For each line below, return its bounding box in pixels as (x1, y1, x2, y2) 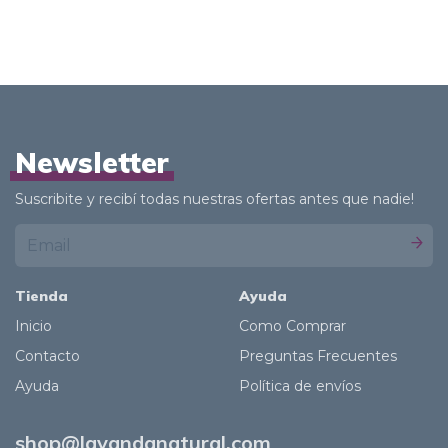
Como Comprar (239, 316, 346, 335)
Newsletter (15, 144, 169, 180)
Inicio (15, 316, 52, 335)
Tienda (15, 286, 68, 305)
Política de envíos (239, 376, 361, 395)
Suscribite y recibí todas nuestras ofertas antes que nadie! (15, 189, 414, 208)
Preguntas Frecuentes (239, 346, 397, 365)
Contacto (15, 346, 80, 365)
